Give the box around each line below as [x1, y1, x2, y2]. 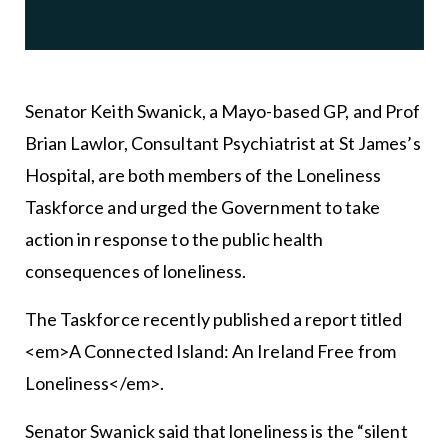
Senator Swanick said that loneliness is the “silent [24, 419, 408, 442]
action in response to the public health [24, 227, 324, 250]
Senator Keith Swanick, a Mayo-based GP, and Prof [24, 99, 421, 122]
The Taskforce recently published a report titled [24, 307, 403, 330]
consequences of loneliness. [24, 259, 247, 282]
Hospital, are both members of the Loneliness [24, 163, 381, 186]
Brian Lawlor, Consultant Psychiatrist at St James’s [24, 131, 421, 154]
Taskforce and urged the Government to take [24, 195, 380, 218]
